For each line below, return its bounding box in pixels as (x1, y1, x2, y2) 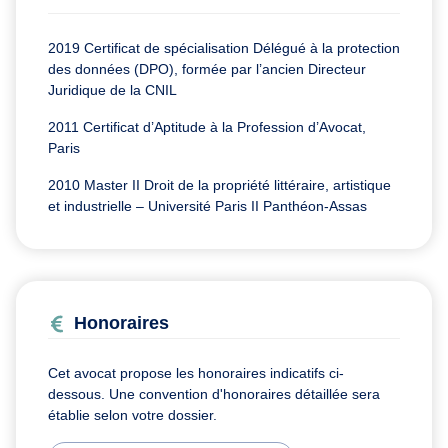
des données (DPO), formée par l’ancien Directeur (48, 61, 366, 78)
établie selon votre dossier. (48, 407, 217, 424)
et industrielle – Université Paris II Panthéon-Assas (48, 198, 367, 215)
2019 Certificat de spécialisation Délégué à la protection (48, 40, 400, 57)
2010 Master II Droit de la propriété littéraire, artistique (48, 177, 391, 194)
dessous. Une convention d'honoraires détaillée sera (48, 386, 380, 403)
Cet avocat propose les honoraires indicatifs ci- (48, 365, 344, 382)
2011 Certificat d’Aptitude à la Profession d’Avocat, (48, 119, 366, 136)
